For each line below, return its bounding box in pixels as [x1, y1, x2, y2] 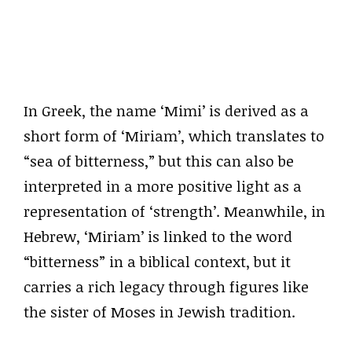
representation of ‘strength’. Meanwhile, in [24, 201, 325, 222]
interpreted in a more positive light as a [24, 176, 302, 196]
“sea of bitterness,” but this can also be [24, 151, 294, 171]
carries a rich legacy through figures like [24, 277, 309, 297]
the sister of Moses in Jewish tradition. [24, 302, 295, 322]
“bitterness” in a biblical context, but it [24, 251, 291, 272]
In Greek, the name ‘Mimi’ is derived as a [24, 101, 309, 121]
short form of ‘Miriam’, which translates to [24, 126, 324, 146]
